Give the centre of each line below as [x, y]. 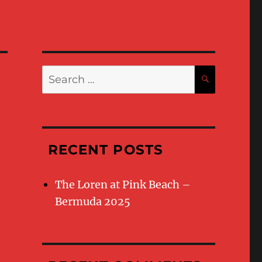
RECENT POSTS [105, 149]
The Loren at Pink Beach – [123, 184]
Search [54, 71]
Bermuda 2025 [93, 201]
